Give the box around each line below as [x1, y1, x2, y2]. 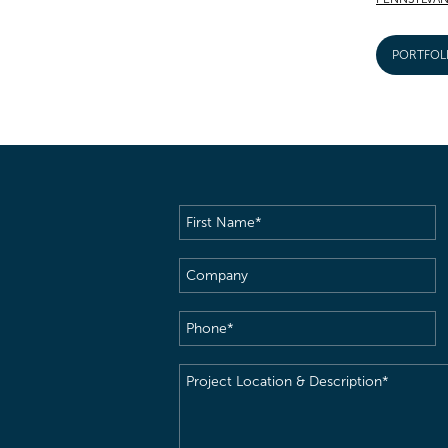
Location [178, 395, 241, 413]
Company [178, 262, 249, 280]
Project [178, 368, 231, 386]
